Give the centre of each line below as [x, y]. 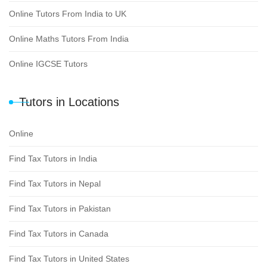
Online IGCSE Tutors [48, 64]
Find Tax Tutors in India [53, 159]
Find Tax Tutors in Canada [59, 234]
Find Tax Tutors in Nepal [55, 184]
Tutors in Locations [69, 102]
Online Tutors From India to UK [68, 14]
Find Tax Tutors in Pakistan [60, 209]
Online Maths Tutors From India [69, 39]
